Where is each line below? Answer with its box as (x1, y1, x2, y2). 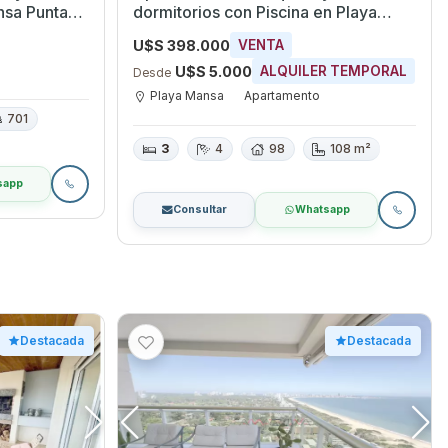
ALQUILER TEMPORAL (259, 63, 407, 80)
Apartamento (243, 88, 320, 104)
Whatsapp (294, 202, 350, 216)
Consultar (172, 202, 227, 216)
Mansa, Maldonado (132, 22, 276, 43)
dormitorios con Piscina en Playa (132, 2, 256, 23)
